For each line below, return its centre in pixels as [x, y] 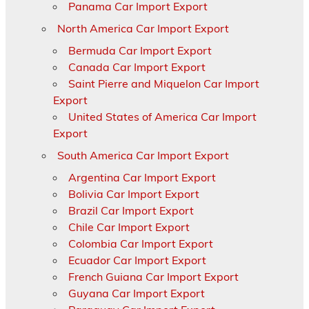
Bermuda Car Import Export [140, 50]
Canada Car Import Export [137, 67]
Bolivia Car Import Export [133, 193]
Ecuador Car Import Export [137, 260]
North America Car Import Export [143, 28]
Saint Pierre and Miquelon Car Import [163, 83]
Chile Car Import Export [129, 227]
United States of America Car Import [162, 116]
